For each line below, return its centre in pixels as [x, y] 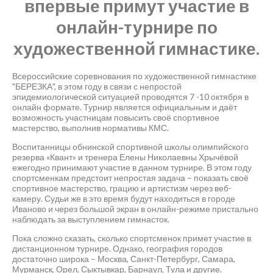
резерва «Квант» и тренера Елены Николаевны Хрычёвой [125, 157]
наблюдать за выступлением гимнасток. [91, 219]
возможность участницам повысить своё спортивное [116, 117]
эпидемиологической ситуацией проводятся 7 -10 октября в [130, 96]
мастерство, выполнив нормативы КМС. [90, 127]
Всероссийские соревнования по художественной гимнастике [134, 76]
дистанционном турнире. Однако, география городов [117, 248]
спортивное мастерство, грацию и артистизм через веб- [122, 188]
